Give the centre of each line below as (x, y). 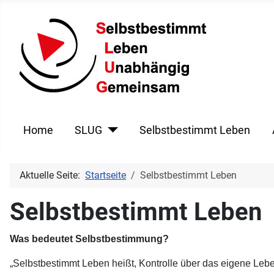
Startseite (106, 175)
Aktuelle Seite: (52, 175)
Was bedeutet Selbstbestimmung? (89, 239)
